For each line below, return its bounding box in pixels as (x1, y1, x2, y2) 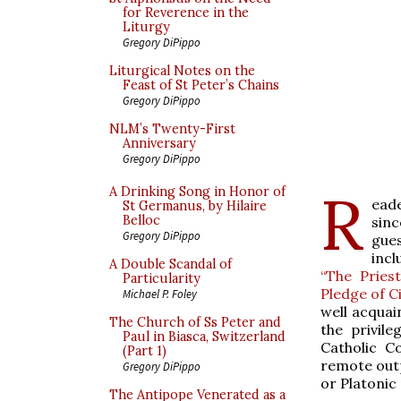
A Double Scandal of (109, 256, 232, 272)
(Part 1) (123, 343, 166, 359)
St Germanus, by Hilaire (123, 198, 267, 214)
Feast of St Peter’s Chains (123, 77, 279, 93)
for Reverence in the (123, 4, 249, 21)
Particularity (123, 270, 200, 286)
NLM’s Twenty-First (109, 121, 235, 137)
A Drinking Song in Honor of (109, 183, 286, 200)
